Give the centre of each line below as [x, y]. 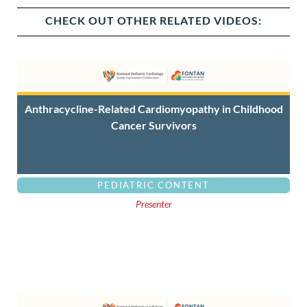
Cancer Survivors [153, 125]
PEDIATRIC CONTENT [153, 185]
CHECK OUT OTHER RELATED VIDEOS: [153, 20]
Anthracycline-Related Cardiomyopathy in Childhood [153, 108]
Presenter [153, 204]
